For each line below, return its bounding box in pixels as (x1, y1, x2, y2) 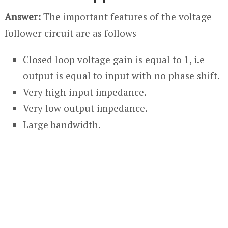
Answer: (4, 10, 41, 23)
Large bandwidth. (23, 118, 101, 131)
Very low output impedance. (23, 102, 148, 115)
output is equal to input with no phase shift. (23, 69, 220, 82)
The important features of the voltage (40, 10, 212, 23)
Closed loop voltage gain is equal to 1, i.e (23, 53, 205, 66)
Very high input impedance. (23, 85, 147, 98)
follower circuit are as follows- (4, 26, 140, 39)
